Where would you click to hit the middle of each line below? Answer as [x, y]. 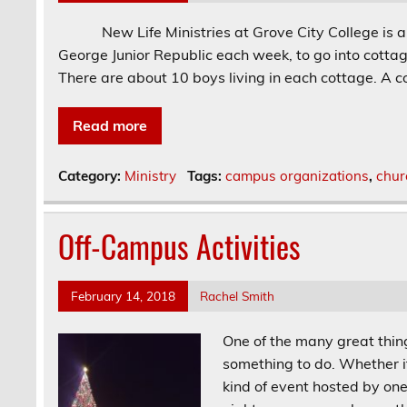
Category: [92, 176]
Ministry [151, 176]
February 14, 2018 [123, 296]
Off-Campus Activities [180, 247]
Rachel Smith [238, 296]
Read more [110, 126]
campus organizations [297, 176]
